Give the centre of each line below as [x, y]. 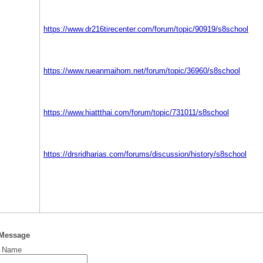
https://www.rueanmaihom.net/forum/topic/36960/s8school [142, 71]
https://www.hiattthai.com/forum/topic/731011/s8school [136, 112]
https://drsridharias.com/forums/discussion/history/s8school [145, 154]
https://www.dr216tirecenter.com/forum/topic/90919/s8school [146, 29]
